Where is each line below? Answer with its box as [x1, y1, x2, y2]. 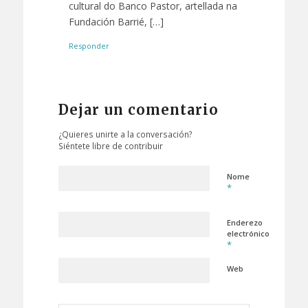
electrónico [226, 228, 269, 239]
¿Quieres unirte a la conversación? [58, 129, 192, 140]
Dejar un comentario [58, 101, 219, 119]
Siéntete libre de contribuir [58, 140, 163, 152]
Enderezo [226, 217, 263, 228]
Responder [68, 41, 109, 52]
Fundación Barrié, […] [68, 14, 164, 28]
